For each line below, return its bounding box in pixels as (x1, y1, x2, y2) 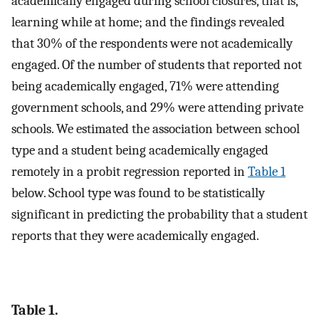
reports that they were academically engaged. (11, 227, 259, 244)
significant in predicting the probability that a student (11, 206, 308, 222)
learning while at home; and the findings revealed (11, 14, 285, 30)
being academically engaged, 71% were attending (11, 78, 279, 94)
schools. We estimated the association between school (11, 120, 300, 137)
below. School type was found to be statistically (11, 184, 265, 201)
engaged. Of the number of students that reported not (11, 56, 302, 73)
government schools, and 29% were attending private (11, 99, 303, 115)
